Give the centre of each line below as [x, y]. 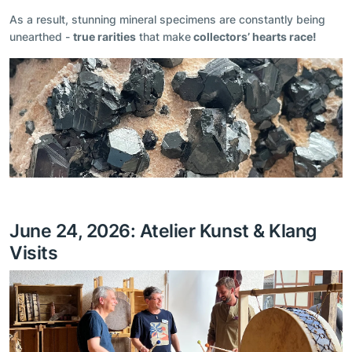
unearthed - [41, 37]
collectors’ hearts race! [254, 37]
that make [163, 37]
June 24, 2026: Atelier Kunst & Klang [163, 230]
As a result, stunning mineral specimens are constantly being [167, 20]
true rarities [104, 37]
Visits [34, 252]
